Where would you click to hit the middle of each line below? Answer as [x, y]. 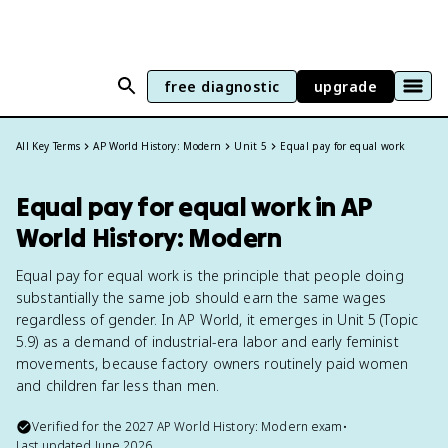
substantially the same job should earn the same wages [201, 297]
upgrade [345, 86]
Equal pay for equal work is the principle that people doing [210, 275]
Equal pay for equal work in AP [194, 206]
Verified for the [79, 426]
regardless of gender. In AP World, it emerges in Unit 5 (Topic [217, 319]
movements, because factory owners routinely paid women [212, 363]
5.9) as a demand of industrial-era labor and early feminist [207, 341]
